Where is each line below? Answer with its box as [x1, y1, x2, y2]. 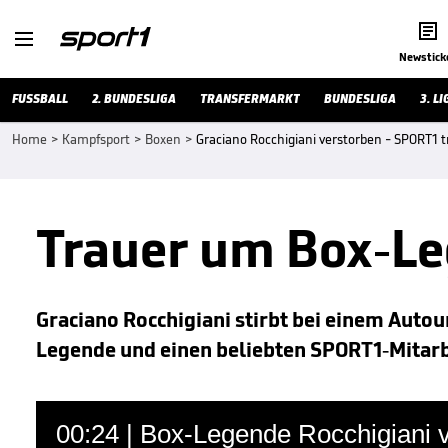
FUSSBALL [12, 90, 68, 107]
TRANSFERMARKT [200, 90, 300, 107]
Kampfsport [62, 131, 130, 148]
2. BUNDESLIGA [92, 90, 176, 107]
